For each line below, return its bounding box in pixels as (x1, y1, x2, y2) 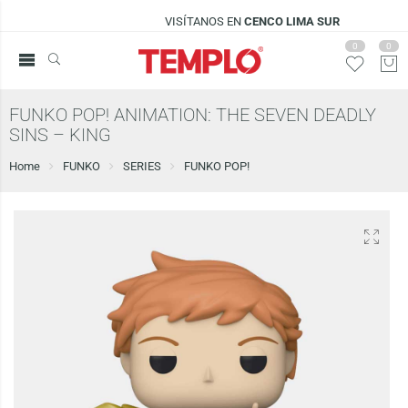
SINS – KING (8, 125, 111, 146)
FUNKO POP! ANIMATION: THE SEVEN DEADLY (8, 105, 376, 126)
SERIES (122, 159, 161, 173)
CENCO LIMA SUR (202, 15, 299, 28)
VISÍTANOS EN (123, 15, 203, 28)
